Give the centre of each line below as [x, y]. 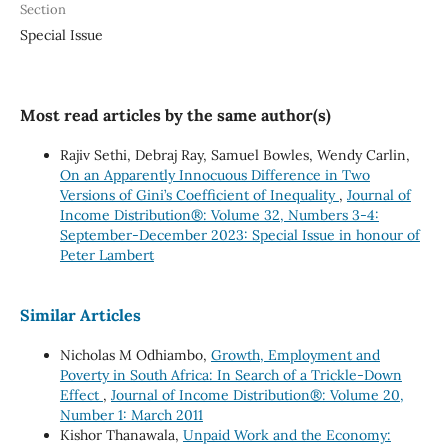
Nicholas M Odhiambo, [135, 355]
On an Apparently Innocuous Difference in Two [214, 175]
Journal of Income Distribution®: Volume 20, [257, 395]
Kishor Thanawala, [121, 435]
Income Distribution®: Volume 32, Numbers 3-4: [219, 215]
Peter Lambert [106, 255]
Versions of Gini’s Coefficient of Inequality [199, 195]
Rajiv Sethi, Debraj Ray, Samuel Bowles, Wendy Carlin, [234, 155]
